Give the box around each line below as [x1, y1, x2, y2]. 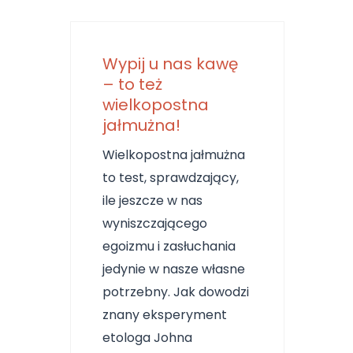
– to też [102, 73, 162, 95]
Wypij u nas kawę [102, 53, 238, 75]
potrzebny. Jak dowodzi [102, 283, 249, 301]
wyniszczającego [102, 214, 207, 232]
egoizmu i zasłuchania [102, 237, 236, 255]
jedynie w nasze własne [102, 260, 245, 278]
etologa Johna [102, 329, 192, 347]
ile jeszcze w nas [102, 191, 203, 210]
